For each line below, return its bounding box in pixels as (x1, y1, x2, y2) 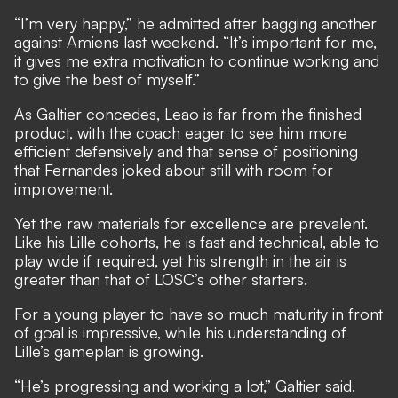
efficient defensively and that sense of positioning (14, 141, 358, 162)
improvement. (14, 179, 117, 199)
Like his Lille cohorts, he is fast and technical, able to (14, 232, 379, 252)
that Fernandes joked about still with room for (14, 160, 333, 180)
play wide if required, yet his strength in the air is (14, 251, 346, 271)
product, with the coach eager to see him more (14, 123, 347, 143)
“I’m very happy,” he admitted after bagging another (14, 13, 377, 34)
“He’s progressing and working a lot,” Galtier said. (14, 376, 355, 396)
